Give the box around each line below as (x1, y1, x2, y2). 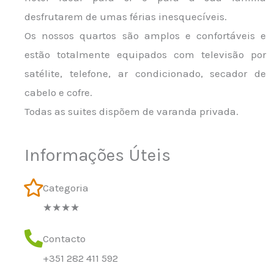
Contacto (43, 232, 86, 245)
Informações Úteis (24, 144, 171, 165)
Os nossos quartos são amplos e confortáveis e (24, 29, 267, 42)
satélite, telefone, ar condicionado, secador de (24, 67, 267, 80)
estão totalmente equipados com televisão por (24, 48, 267, 61)
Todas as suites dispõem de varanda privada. (24, 105, 239, 117)
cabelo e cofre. (24, 86, 92, 98)
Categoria (43, 182, 89, 194)
